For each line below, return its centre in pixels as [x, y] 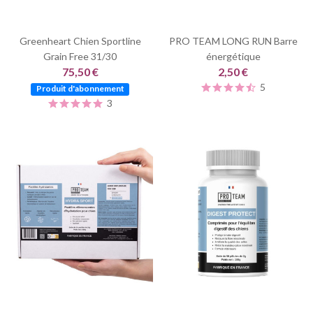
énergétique [233, 56]
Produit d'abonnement [80, 88]
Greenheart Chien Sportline [80, 41]
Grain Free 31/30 [80, 56]
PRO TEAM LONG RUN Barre [233, 41]
